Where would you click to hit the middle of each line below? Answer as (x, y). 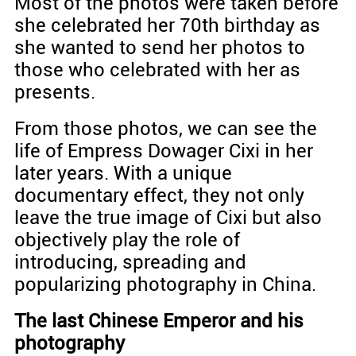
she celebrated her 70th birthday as (167, 26)
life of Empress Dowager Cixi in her (163, 151)
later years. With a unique (123, 174)
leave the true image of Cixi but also (168, 218)
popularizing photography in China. (165, 285)
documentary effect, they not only (159, 196)
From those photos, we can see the (165, 129)
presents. (54, 93)
